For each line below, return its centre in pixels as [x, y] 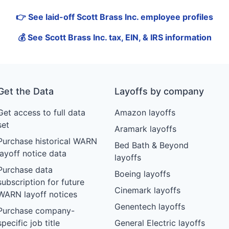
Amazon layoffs [145, 113]
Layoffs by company [159, 91]
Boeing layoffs [142, 174]
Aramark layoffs [145, 129]
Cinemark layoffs [147, 190]
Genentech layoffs [150, 207]
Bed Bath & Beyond [151, 145]
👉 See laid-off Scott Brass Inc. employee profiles [114, 17]
